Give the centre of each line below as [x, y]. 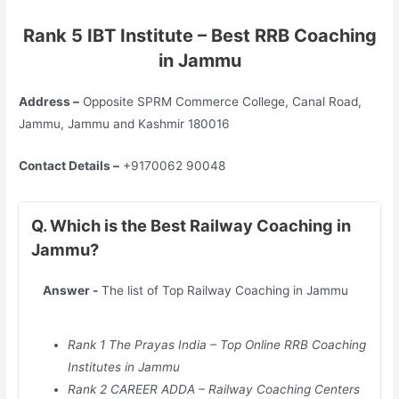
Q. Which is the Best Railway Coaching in [191, 226]
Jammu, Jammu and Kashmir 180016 [125, 124]
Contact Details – [69, 166]
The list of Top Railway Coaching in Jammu [224, 291]
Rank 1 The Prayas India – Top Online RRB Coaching [216, 344]
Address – [49, 102]
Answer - [71, 291]
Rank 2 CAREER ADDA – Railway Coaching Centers [213, 389]
